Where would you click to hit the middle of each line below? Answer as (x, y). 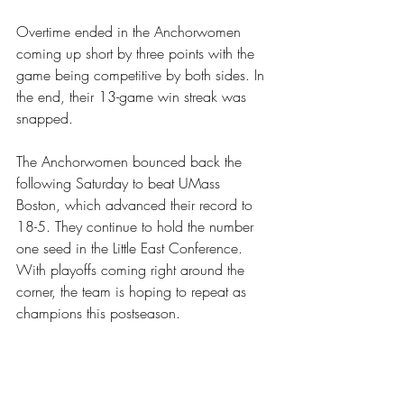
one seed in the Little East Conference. (132, 248)
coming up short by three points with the (138, 54)
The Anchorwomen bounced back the (131, 162)
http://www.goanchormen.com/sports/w (144, 378)
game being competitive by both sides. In (142, 75)
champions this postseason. (101, 313)
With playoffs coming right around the (133, 270)
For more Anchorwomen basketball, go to (142, 357)
